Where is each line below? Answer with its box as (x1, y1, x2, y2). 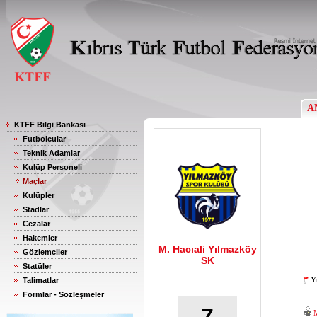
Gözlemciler (23, 248, 67, 256)
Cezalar (23, 219, 50, 228)
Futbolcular (23, 134, 66, 143)
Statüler (23, 262, 52, 270)
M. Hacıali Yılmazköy (158, 243, 257, 255)
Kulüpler (23, 191, 54, 200)
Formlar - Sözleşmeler (23, 290, 104, 299)
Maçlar (23, 177, 47, 185)
